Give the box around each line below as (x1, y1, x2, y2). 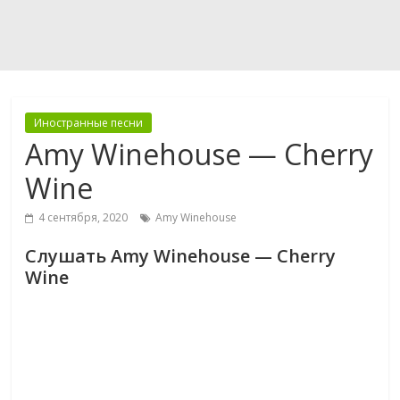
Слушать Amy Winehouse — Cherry (25, 244, 337, 268)
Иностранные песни (34, 115, 144, 130)
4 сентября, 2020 (38, 210, 129, 225)
